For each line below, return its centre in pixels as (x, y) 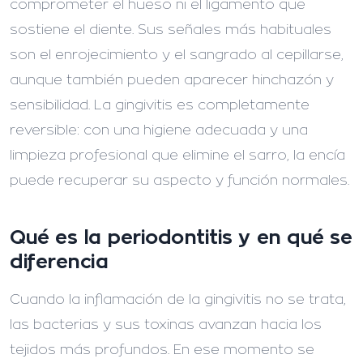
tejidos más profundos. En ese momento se (162, 350)
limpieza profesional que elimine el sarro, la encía (177, 156)
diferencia (59, 262)
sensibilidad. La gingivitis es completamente (160, 105)
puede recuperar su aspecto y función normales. (179, 181)
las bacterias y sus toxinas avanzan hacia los (166, 325)
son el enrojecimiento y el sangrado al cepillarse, (177, 55)
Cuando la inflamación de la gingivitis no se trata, (178, 300)
